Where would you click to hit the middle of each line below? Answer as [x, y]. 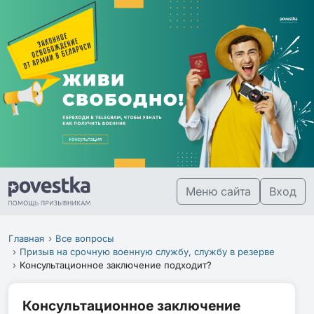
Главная [26, 238]
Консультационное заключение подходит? [116, 265]
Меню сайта [218, 191]
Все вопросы [85, 238]
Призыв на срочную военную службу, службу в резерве [148, 251]
